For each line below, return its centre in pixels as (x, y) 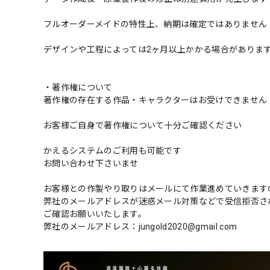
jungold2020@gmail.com (188, 227)
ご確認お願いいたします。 (95, 214)
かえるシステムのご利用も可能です (113, 151)
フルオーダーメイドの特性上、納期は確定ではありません (155, 24)
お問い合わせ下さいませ (91, 164)
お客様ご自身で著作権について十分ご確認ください (143, 126)
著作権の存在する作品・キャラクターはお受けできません (155, 100)
